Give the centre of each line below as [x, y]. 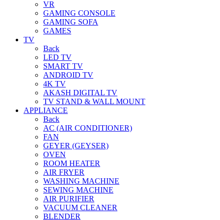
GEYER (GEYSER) [76, 145]
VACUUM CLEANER [80, 207]
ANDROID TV [68, 75]
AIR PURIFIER [69, 198]
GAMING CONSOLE [79, 13]
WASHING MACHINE [81, 181]
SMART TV [63, 66]
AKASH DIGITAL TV [80, 92]
